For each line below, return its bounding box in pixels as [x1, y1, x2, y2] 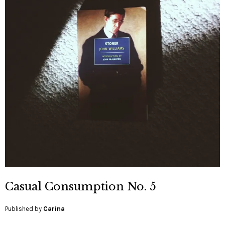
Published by [5, 205, 43, 212]
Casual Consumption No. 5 [5, 180, 156, 193]
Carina [43, 205, 65, 212]
